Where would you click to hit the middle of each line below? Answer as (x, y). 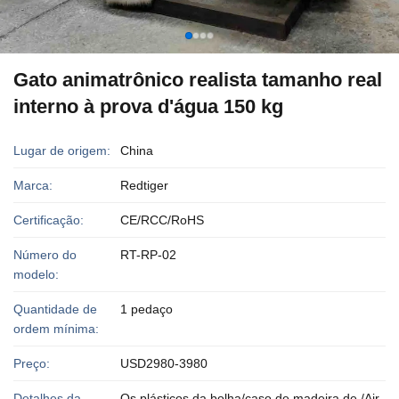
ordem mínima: (56, 329)
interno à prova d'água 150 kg (148, 106)
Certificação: (49, 220)
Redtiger (144, 185)
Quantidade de (55, 309)
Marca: (33, 185)
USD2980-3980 (164, 363)
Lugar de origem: (62, 151)
